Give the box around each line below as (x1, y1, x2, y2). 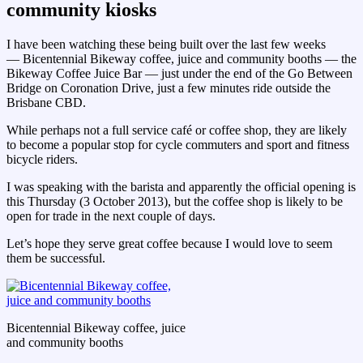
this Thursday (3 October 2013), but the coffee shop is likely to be (6, 194, 343, 209)
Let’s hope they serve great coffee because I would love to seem (6, 237, 332, 251)
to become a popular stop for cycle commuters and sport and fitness (6, 138, 349, 152)
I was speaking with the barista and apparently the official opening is (6, 180, 356, 194)
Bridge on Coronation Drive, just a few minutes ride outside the (6, 81, 331, 96)
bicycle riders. (6, 152, 78, 167)
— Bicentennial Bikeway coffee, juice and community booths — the (6, 52, 357, 66)
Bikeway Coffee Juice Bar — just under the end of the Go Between (6, 66, 352, 81)
